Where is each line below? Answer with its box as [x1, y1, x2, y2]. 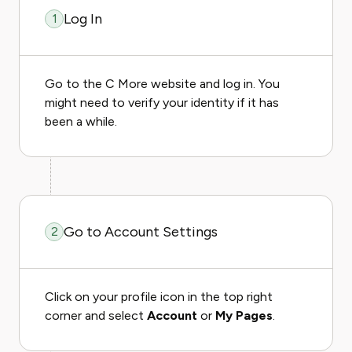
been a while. [45, 114, 117, 129]
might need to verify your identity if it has [45, 95, 279, 110]
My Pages [215, 308, 273, 323]
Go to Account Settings [64, 223, 218, 240]
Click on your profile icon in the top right [45, 289, 273, 304]
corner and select [45, 308, 147, 323]
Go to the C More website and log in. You [45, 76, 280, 91]
